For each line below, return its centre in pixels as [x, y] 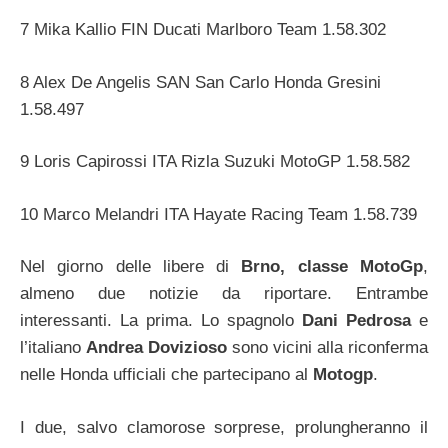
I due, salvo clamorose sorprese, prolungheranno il [224, 427]
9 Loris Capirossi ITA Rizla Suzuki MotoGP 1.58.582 [215, 162]
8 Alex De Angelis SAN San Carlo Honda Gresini [200, 82]
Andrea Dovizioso [159, 348]
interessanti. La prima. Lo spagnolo [161, 321]
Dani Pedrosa [356, 321]
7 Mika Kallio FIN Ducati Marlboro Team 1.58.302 [203, 30]
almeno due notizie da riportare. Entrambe [224, 294]
